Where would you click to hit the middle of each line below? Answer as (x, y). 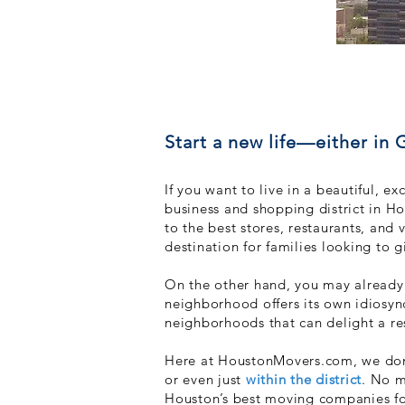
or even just (205, 379)
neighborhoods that (232, 322)
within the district (303, 379)
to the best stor (215, 227)
